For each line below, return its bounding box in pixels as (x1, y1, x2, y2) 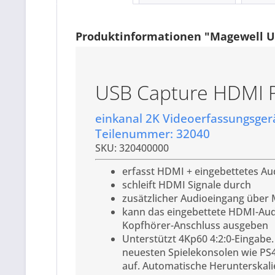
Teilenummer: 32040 (95, 125, 210, 141)
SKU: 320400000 (95, 141, 169, 155)
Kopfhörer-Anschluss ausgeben (122, 218, 269, 232)
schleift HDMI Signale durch (122, 177, 252, 192)
